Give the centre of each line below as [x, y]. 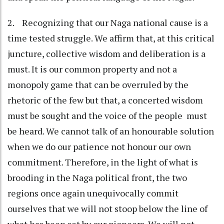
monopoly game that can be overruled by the [98, 84]
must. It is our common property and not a [92, 69]
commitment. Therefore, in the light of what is [103, 162]
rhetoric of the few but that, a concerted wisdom [105, 100]
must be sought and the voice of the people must [107, 115]
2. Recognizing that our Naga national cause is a [108, 22]
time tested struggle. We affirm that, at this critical [111, 38]
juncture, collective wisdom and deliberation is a [106, 53]
